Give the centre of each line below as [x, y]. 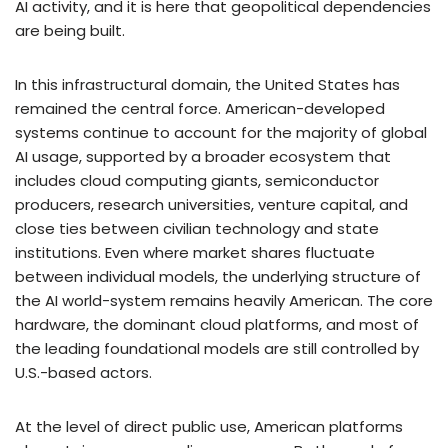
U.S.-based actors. [83, 372]
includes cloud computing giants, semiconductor [197, 180]
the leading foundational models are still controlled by [217, 348]
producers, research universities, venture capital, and [211, 204]
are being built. [70, 30]
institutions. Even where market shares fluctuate [195, 252]
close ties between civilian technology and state [197, 228]
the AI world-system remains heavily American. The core [224, 300]
